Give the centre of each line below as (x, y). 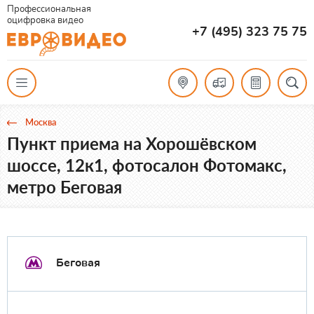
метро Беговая (64, 186)
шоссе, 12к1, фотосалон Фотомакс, (147, 165)
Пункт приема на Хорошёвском (132, 143)
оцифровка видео (45, 20)
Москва (41, 122)
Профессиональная (49, 9)
